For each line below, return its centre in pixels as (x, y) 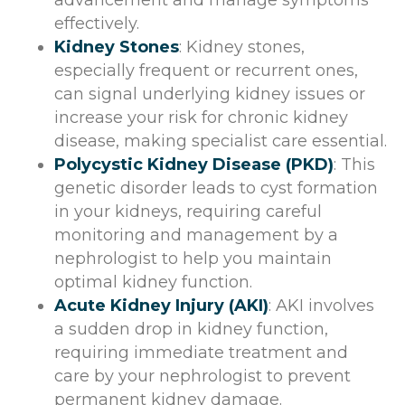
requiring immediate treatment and (201, 352)
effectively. (97, 23)
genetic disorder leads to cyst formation (216, 188)
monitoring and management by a (196, 235)
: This (354, 164)
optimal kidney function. (153, 282)
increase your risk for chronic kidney (201, 117)
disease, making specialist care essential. (221, 141)
